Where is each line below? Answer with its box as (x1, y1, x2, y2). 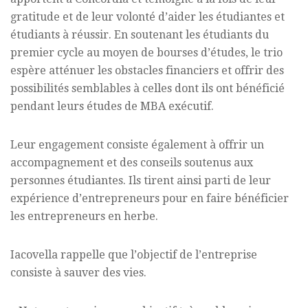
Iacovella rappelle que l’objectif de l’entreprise (10, 248, 257, 262)
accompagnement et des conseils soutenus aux (10, 156, 253, 170)
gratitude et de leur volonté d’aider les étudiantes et (10, 10, 285, 24)
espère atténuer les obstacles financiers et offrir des (10, 64, 284, 78)
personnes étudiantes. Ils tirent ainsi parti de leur (10, 174, 271, 188)
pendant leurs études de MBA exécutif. (10, 100, 214, 113)
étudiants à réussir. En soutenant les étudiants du (10, 28, 269, 42)
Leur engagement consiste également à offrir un (10, 138, 264, 152)
